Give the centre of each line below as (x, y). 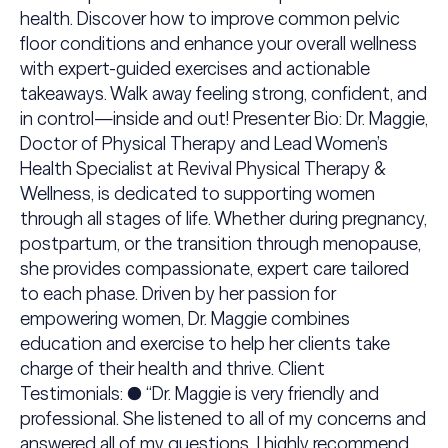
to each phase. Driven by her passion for (177, 293)
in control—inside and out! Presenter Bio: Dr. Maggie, (223, 118)
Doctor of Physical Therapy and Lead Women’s (203, 143)
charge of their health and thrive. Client (172, 368)
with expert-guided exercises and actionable (194, 68)
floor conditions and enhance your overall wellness (218, 43)
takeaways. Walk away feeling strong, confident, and (223, 93)
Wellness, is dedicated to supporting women (197, 193)
